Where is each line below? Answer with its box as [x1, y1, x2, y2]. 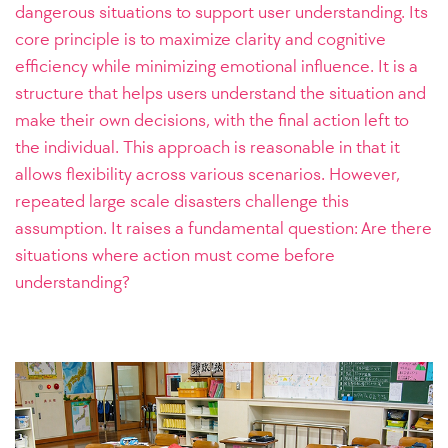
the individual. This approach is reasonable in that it [15, 136, 400, 159]
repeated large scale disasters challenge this [15, 190, 349, 213]
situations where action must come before [15, 244, 335, 267]
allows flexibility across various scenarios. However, [15, 163, 400, 186]
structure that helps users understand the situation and [15, 82, 426, 105]
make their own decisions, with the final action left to [15, 109, 409, 132]
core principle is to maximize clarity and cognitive [15, 28, 386, 51]
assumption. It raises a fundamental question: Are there [15, 217, 432, 240]
